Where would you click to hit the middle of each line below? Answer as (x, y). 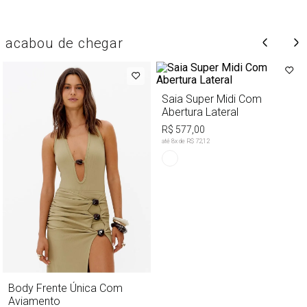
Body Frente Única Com (65, 288)
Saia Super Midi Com (212, 99)
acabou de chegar (64, 43)
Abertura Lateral (200, 112)
